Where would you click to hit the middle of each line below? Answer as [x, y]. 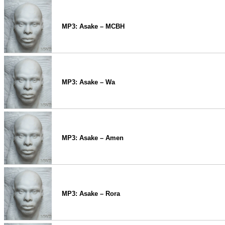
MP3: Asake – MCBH [93, 26]
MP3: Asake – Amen [93, 138]
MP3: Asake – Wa [88, 82]
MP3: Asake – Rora [91, 194]
